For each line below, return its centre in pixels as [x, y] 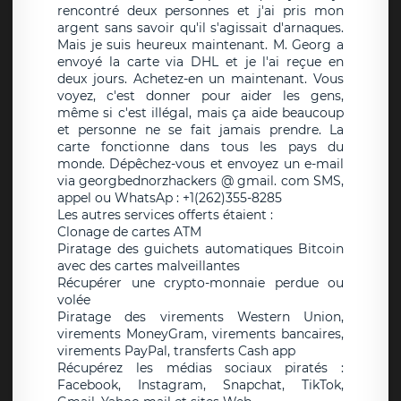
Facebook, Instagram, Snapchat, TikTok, [200, 385]
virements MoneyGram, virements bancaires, [200, 334]
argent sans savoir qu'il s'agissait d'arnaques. [200, 28]
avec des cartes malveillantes [149, 266]
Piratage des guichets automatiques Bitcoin [200, 249]
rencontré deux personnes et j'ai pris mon [200, 11]
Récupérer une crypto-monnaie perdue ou [200, 283]
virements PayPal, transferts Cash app [176, 351]
